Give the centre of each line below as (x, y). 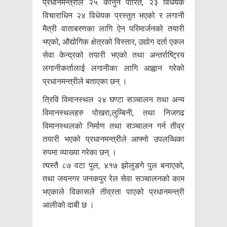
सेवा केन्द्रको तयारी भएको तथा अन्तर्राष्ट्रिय (113, 55)
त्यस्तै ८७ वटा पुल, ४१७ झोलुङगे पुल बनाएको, (113, 165)
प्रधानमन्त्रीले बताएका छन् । (85, 81)
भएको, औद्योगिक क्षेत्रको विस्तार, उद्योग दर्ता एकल (113, 42)
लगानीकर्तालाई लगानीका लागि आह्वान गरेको (113, 68)
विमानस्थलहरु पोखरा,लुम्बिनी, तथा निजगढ (113, 112)
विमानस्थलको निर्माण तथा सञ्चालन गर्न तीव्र (113, 126)
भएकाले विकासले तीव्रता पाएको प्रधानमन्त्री (113, 192)
